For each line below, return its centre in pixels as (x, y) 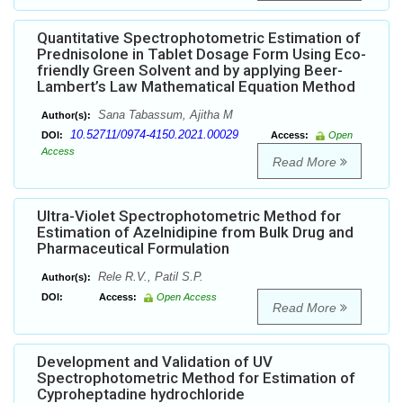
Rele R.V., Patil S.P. (149, 277)
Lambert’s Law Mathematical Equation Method (196, 87)
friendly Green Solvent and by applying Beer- (190, 71)
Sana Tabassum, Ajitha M (164, 115)
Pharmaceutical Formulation (133, 249)
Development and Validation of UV (155, 362)
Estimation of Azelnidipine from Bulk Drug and (195, 233)
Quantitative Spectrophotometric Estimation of (199, 38)
